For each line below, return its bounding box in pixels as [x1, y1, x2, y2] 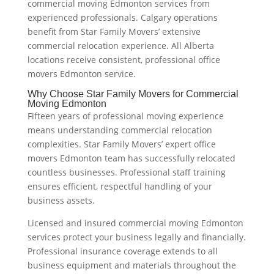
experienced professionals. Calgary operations [27, 11, 218, 23]
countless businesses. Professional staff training [27, 166, 226, 178]
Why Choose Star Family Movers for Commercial [27, 88, 239, 99]
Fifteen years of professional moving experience [27, 109, 224, 122]
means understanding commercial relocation [27, 124, 212, 136]
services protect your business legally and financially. [27, 231, 246, 243]
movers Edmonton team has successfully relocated [27, 152, 235, 164]
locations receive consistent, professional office [27, 53, 220, 65]
